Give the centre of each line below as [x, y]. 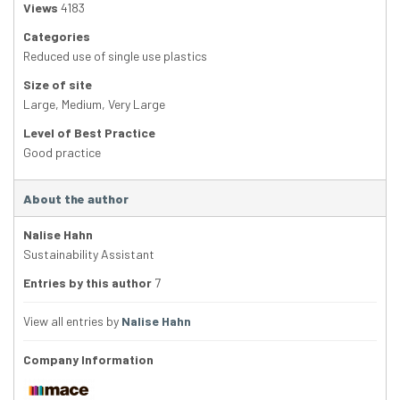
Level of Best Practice [89, 133]
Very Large [137, 104]
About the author [76, 199]
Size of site [58, 85]
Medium [82, 104]
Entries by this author [87, 283]
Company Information [88, 360]
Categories [57, 37]
